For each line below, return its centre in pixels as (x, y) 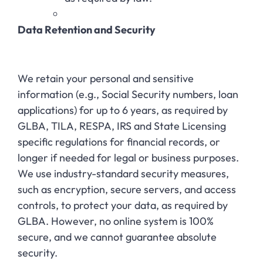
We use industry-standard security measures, (123, 173)
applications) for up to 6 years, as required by (123, 110)
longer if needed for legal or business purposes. (128, 157)
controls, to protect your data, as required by (123, 205)
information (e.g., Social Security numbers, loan (128, 94)
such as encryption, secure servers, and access (127, 189)
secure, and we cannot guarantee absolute (117, 237)
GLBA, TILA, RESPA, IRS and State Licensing (122, 126)
